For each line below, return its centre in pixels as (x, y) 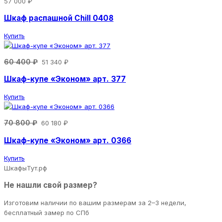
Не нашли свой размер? (51, 185)
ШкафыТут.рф (26, 168)
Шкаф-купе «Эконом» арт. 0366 (68, 140)
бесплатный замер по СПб (47, 213)
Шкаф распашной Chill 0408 (59, 18)
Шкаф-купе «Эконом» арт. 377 (65, 79)
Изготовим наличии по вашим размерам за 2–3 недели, (95, 203)
